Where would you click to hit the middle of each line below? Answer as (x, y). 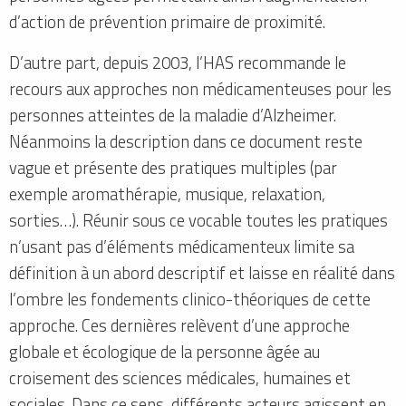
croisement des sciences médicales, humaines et (180, 378)
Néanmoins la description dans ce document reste (186, 142)
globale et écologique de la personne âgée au (164, 352)
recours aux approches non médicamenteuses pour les (200, 89)
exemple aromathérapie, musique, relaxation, (167, 194)
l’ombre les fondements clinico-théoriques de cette (190, 300)
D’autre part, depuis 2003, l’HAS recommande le (178, 63)
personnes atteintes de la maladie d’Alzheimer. (173, 116)
